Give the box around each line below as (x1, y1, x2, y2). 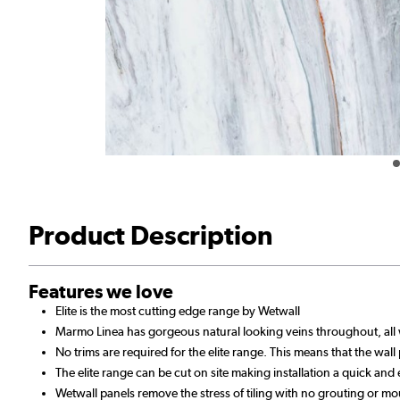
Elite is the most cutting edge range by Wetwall (55, 303, 300, 318)
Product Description (29, 219, 273, 251)
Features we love (29, 279, 173, 303)
